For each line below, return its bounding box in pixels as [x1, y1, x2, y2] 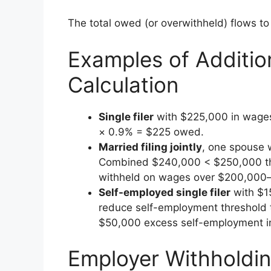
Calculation [68, 71, 178, 97]
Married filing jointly [99, 140, 202, 153]
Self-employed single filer [99, 186, 230, 198]
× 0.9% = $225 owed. [99, 125, 204, 138]
